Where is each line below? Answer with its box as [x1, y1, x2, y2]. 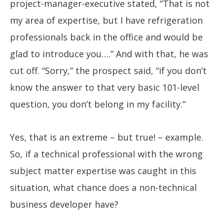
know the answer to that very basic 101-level [10, 81, 199, 94]
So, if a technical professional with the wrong [10, 147, 203, 160]
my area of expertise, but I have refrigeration [10, 14, 203, 27]
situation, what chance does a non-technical [10, 181, 197, 193]
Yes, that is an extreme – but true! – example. [10, 131, 203, 143]
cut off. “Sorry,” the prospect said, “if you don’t [10, 65, 207, 77]
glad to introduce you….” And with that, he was [10, 48, 208, 60]
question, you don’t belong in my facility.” [10, 98, 185, 110]
